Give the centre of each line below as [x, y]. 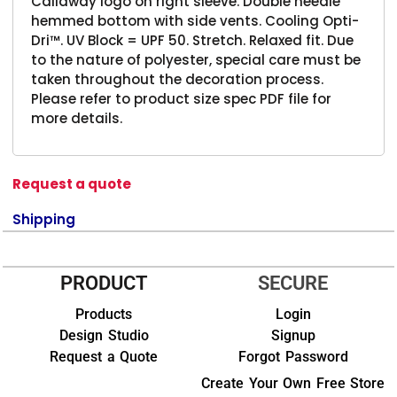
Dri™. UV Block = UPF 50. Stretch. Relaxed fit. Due [193, 40]
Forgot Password [293, 356]
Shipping [44, 219]
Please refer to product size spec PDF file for [182, 98]
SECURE [293, 283]
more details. [77, 118]
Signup [293, 335]
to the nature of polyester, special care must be [196, 59]
